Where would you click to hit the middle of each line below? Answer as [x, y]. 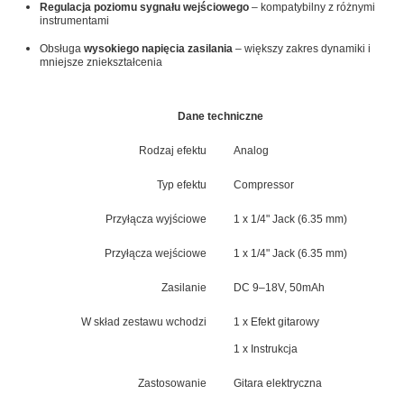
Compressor [264, 184]
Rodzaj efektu [173, 150]
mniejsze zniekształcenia [101, 62]
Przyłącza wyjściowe [156, 219]
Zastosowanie [172, 383]
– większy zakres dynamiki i [302, 48]
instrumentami [75, 20]
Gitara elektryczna [278, 383]
